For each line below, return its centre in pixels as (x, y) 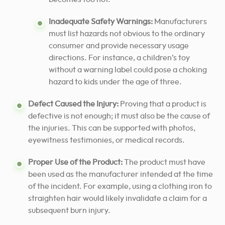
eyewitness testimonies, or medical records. (106, 140)
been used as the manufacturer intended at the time (121, 175)
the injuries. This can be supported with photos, (112, 128)
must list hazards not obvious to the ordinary (127, 34)
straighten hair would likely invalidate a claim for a (118, 199)
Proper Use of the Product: (75, 162)
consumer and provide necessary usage (119, 46)
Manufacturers (180, 22)
